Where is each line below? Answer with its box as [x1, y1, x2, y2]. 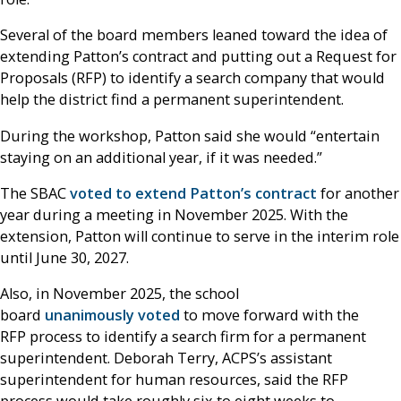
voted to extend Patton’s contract [70, 183, 317, 203]
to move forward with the [180, 305, 359, 326]
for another [317, 183, 399, 203]
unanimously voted [45, 305, 180, 326]
